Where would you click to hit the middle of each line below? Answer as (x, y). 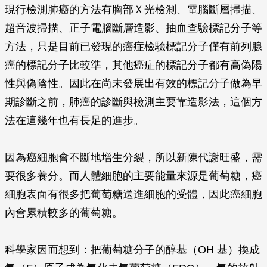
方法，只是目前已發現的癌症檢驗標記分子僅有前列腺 (133, 46)
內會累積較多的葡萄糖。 (64, 213)
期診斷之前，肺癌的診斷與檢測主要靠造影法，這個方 (133, 102)
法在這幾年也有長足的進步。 (74, 120)
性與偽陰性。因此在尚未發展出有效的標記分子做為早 (133, 83)
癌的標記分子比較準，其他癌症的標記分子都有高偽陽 (133, 65)
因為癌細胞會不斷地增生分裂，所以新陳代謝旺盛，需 (133, 157)
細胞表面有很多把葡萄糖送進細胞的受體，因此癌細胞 (133, 194)
